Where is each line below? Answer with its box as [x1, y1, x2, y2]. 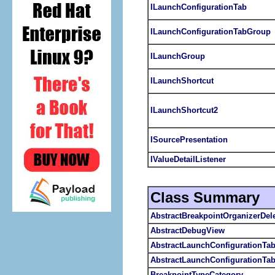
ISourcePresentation [150, 134, 228, 144]
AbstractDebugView [150, 225, 225, 235]
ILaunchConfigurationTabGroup [150, 26, 271, 36]
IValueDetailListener [150, 154, 226, 164]
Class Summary [150, 188, 260, 206]
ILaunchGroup [150, 51, 205, 61]
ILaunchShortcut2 [150, 105, 218, 115]
